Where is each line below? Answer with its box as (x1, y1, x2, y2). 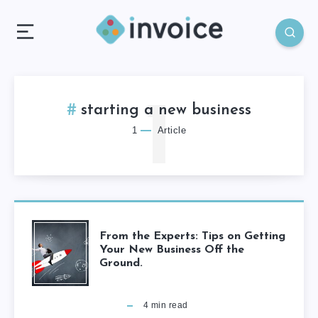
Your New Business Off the (99, 243, 244, 256)
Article (155, 124, 186, 136)
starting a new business (81, 102, 251, 119)
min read (148, 300, 188, 310)
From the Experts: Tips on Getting (99, 230, 285, 242)
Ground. (99, 257, 143, 269)
